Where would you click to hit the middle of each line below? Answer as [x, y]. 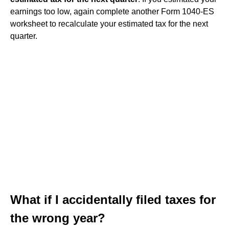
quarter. [24, 36]
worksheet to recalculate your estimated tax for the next [109, 24]
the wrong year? [58, 218]
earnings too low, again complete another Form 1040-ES [112, 12]
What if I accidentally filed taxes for [113, 200]
